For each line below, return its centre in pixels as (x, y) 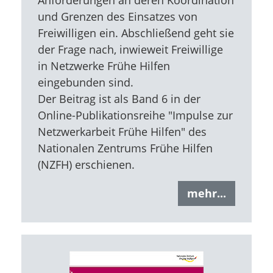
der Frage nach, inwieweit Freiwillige (130, 49)
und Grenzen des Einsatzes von (117, 16)
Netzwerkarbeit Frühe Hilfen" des (122, 131)
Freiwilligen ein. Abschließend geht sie (136, 33)
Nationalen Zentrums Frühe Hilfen (125, 148)
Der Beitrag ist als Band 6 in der (119, 98)
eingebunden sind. (85, 82)
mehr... (207, 193)
